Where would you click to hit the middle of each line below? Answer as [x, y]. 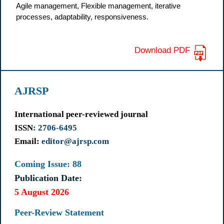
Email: [28, 141]
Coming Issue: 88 [48, 164]
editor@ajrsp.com [75, 141]
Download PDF [162, 50]
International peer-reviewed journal [81, 114]
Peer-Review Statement [59, 213]
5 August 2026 [41, 192]
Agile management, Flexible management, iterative [98, 5]
